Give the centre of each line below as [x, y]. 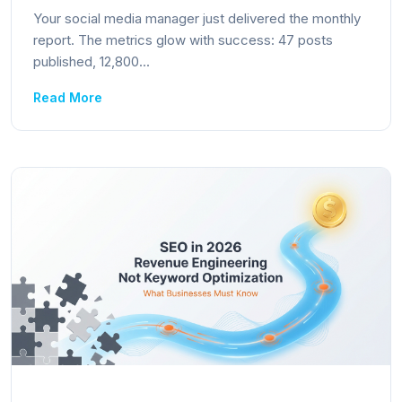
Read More [68, 97]
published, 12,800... [92, 61]
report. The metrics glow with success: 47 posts [183, 40]
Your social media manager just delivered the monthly [197, 18]
